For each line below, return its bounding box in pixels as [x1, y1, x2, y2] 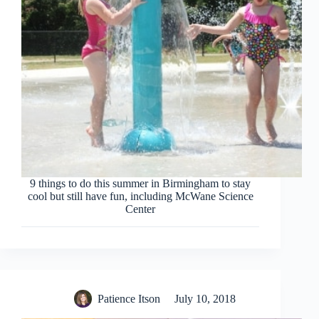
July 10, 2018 [174, 292, 236, 305]
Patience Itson [97, 292, 160, 305]
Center [125, 203, 156, 215]
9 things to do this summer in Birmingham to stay [30, 177, 251, 189]
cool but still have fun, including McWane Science [27, 190, 253, 202]
